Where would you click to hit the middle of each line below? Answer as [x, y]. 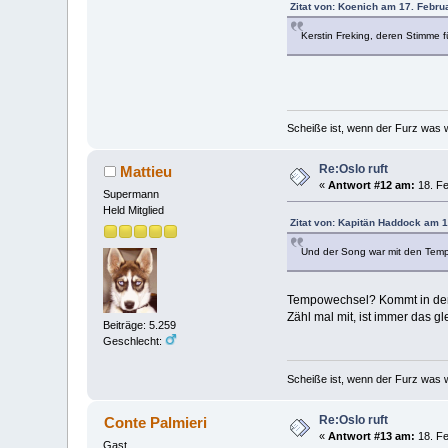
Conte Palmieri [155, 422]
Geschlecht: [134, 340]
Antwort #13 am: [372, 435]
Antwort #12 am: [372, 185]
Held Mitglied [134, 210]
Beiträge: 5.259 [140, 324]
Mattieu [145, 172]
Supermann [131, 194]
